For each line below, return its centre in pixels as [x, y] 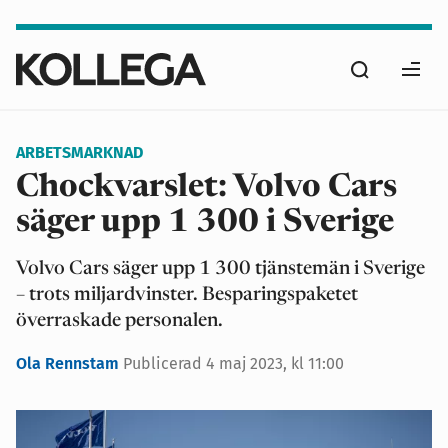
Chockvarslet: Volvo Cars [206, 188]
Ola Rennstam [69, 363]
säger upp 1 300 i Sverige [205, 223]
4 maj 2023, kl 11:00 [275, 363]
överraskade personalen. [119, 321]
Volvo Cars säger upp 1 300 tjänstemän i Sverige [220, 269]
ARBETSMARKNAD [79, 152]
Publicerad [164, 363]
